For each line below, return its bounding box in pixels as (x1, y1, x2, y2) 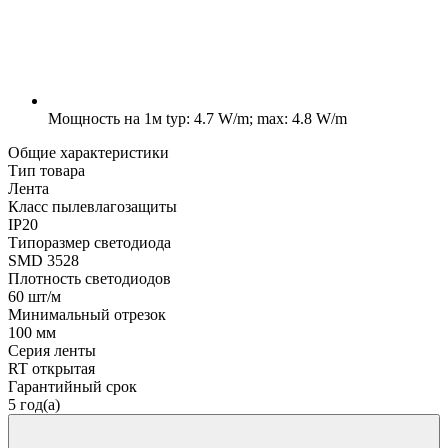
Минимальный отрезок (8, 305, 166, 323)
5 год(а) (8, 395, 60, 413)
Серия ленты (8, 341, 96, 359)
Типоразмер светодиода (8, 233, 171, 251)
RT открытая (8, 359, 95, 377)
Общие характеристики (8, 143, 169, 161)
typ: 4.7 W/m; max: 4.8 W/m (162, 109, 347, 127)
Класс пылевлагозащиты (8, 197, 177, 215)
